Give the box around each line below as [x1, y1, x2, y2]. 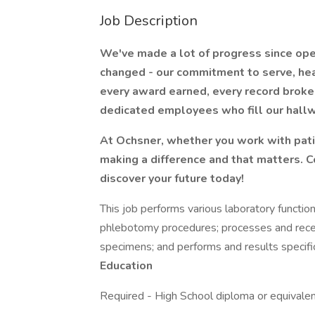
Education [100, 258, 155, 274]
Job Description [100, 11, 198, 30]
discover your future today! [100, 171, 247, 186]
